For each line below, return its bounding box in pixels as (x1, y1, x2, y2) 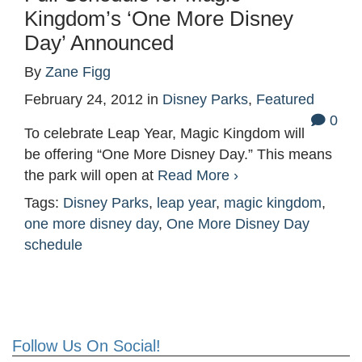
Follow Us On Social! (12, 337, 161, 356)
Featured (256, 91, 314, 108)
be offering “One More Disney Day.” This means (24, 146, 332, 163)
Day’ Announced (24, 32, 174, 55)
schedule (24, 237, 82, 254)
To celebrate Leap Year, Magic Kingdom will (24, 125, 305, 142)
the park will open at (24, 167, 158, 184)
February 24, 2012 (24, 91, 143, 108)
